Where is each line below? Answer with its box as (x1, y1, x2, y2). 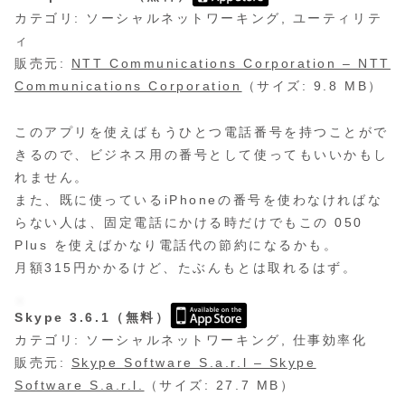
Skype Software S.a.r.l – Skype (71, 354, 316, 370)
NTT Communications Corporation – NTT (71, 56, 391, 71)
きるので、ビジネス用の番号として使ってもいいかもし (14, 146, 389, 162)
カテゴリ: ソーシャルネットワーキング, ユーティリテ (14, 11, 383, 26)
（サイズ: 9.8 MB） (241, 79, 383, 94)
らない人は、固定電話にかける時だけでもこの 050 (14, 214, 363, 230)
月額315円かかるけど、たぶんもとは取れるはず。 (14, 259, 358, 275)
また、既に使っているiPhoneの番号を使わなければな (14, 192, 383, 207)
